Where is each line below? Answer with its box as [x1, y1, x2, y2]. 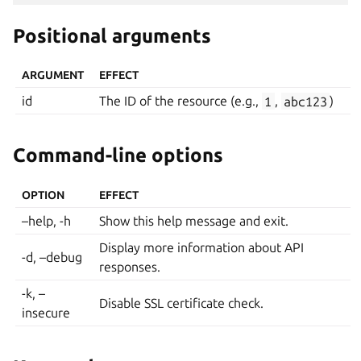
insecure [22, 305, 71, 320]
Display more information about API [99, 239, 305, 255]
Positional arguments [13, 25, 211, 48]
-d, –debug [22, 249, 83, 264]
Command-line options [13, 144, 223, 167]
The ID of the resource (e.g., [99, 93, 263, 109]
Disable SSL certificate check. [99, 295, 264, 310]
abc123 [283, 93, 327, 109]
